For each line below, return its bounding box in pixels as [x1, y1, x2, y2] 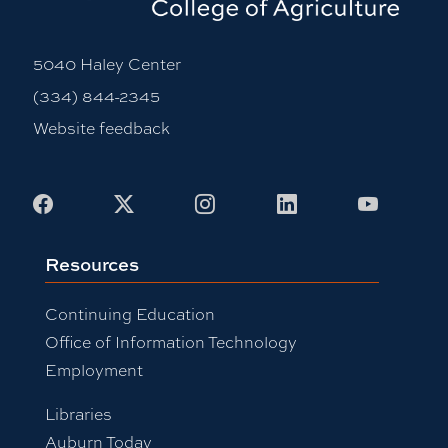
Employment [44, 360, 143, 381]
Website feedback [32, 118, 170, 139]
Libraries [44, 404, 112, 425]
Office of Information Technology [44, 332, 297, 353]
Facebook [51, 189, 145, 216]
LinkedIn [295, 189, 378, 216]
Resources [44, 251, 139, 277]
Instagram [214, 189, 314, 216]
